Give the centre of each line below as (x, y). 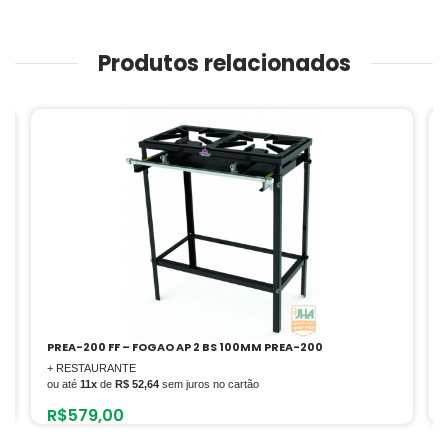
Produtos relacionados (224, 63)
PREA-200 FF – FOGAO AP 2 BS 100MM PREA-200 (185, 346)
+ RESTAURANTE (91, 367)
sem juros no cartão (209, 383)
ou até (63, 383)
